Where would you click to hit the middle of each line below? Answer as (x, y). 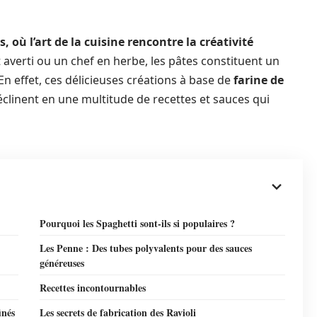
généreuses (62, 263)
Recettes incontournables (93, 288)
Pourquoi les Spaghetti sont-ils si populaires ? (137, 223)
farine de (259, 80)
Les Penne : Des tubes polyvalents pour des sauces (146, 248)
